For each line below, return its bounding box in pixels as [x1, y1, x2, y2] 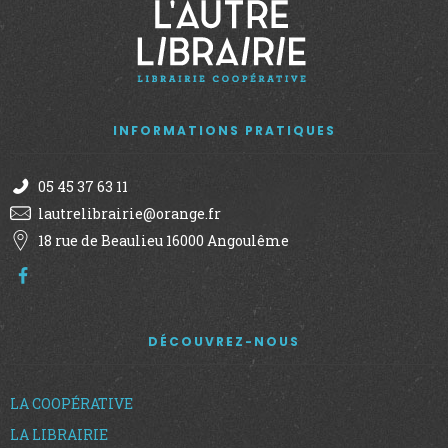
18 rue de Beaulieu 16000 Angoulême [38, 231, 289, 251]
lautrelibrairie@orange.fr [38, 204, 221, 224]
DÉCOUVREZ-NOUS [148, 333, 300, 351]
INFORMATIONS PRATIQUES [112, 122, 336, 140]
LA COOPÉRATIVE [10, 393, 133, 413]
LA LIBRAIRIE [10, 424, 108, 444]
